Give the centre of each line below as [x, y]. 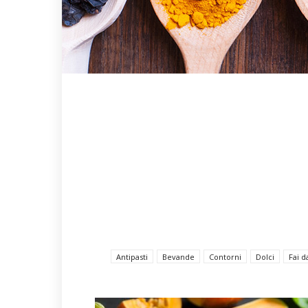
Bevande [178, 257]
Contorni [225, 257]
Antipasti [132, 257]
